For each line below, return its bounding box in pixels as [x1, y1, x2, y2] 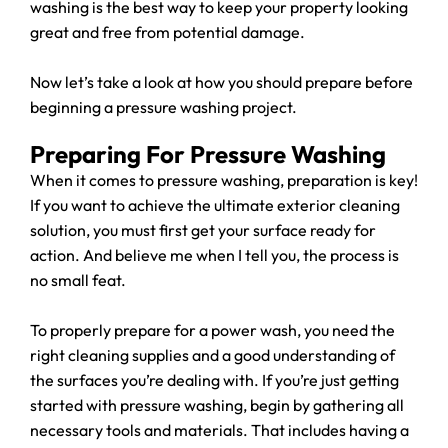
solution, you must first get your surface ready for [30, 220, 376, 240]
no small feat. [30, 270, 126, 290]
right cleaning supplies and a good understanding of [30, 345, 395, 365]
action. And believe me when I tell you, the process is [30, 245, 399, 265]
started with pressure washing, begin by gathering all [30, 395, 404, 415]
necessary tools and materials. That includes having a [30, 420, 409, 440]
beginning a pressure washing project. [30, 97, 297, 117]
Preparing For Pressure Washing [30, 139, 386, 169]
